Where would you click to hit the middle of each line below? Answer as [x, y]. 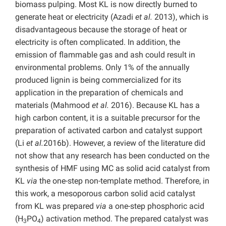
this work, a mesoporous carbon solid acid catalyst [105, 194]
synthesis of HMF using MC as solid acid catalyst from [112, 168]
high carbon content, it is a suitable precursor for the [107, 118]
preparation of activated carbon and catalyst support [109, 131]
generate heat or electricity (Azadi [75, 17]
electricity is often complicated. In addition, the [98, 42]
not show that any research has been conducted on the [112, 156]
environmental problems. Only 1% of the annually [102, 68]
